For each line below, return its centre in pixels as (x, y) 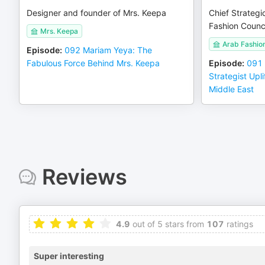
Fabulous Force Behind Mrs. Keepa (93, 63)
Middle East (231, 89)
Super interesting (69, 256)
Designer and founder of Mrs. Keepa (96, 13)
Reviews (84, 177)
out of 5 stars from (167, 224)
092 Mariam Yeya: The (108, 50)
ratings (239, 224)
